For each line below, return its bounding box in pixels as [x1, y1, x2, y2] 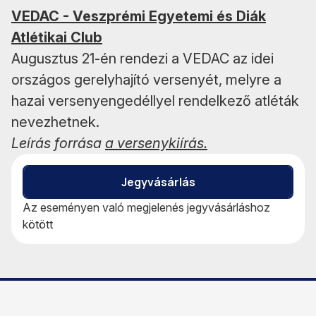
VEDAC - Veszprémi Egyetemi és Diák [11, 7, 266, 25]
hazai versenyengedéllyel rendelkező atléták [11, 92, 299, 109]
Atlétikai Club [11, 28, 102, 46]
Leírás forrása [11, 134, 105, 152]
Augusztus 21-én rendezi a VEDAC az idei [11, 49, 274, 67]
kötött [23, 217, 53, 231]
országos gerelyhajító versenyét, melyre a [11, 71, 281, 88]
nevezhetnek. [11, 113, 99, 130]
